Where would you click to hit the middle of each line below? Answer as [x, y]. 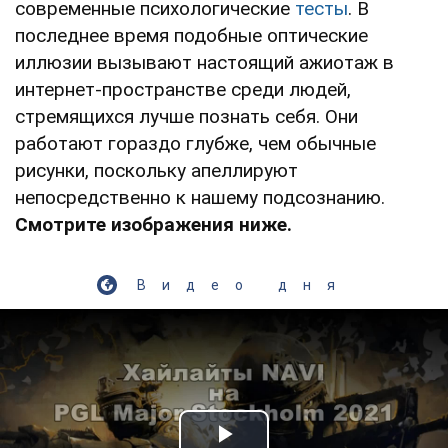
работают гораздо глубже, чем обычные [195, 143]
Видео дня [244, 284]
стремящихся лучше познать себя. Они [186, 116]
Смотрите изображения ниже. [153, 224]
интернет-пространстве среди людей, [183, 89]
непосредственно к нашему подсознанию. [200, 197]
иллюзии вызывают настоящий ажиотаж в [204, 62]
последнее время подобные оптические [191, 35]
